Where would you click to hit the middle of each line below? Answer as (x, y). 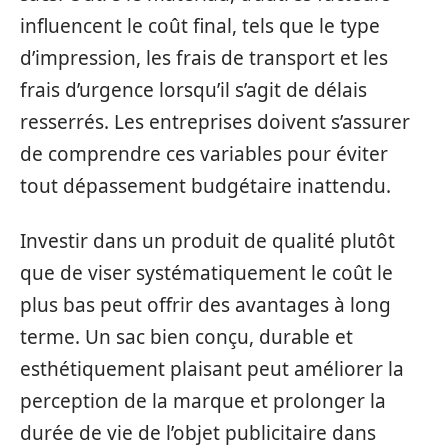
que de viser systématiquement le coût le (206, 272)
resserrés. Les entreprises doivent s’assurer (215, 122)
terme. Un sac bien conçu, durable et (186, 336)
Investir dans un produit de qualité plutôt (207, 240)
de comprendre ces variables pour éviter (204, 154)
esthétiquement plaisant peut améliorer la (212, 368)
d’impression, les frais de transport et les (204, 58)
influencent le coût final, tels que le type (200, 26)
